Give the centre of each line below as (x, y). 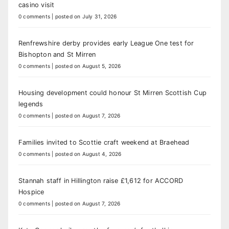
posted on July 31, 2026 (86, 17)
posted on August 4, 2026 (88, 154)
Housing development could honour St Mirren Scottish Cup (113, 93)
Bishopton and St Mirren (57, 55)
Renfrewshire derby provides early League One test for (106, 43)
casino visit (37, 5)
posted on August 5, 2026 (88, 66)
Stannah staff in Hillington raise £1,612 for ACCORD (101, 181)
